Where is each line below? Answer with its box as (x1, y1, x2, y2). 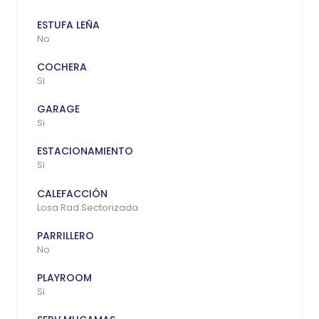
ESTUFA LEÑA (37, 17, 100, 32)
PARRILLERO (37, 228, 94, 243)
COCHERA (37, 59, 87, 74)
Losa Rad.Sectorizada (37, 200, 138, 214)
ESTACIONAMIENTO (37, 144, 133, 159)
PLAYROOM (37, 270, 92, 285)
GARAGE (37, 102, 80, 117)
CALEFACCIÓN (37, 186, 108, 201)
